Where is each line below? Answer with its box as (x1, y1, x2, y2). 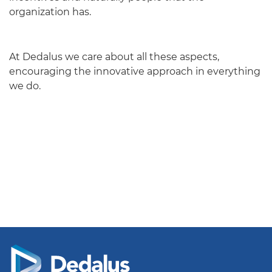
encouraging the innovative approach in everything (9, 65, 260, 77)
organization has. (9, 5, 91, 18)
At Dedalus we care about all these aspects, (9, 50, 219, 63)
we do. (9, 80, 41, 92)
